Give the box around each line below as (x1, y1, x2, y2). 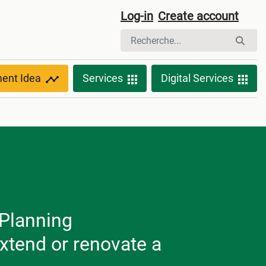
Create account (158, 9, 239, 23)
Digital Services (161, 72, 233, 85)
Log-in (121, 9, 153, 23)
